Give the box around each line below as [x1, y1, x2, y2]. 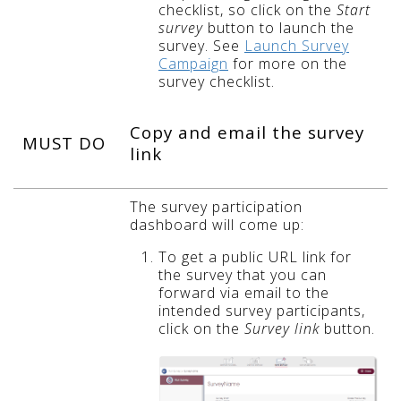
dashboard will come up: [130, 215, 304, 235]
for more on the [228, 53, 347, 73]
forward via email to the [158, 283, 329, 303]
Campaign [158, 53, 228, 73]
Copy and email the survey [130, 121, 364, 144]
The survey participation [130, 197, 303, 218]
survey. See [158, 35, 244, 55]
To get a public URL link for [158, 247, 352, 268]
